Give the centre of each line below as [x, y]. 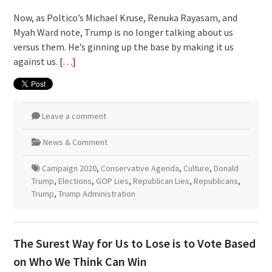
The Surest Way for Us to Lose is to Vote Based [134, 243]
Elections [75, 181]
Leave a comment [74, 116]
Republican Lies [161, 181]
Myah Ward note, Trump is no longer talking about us [123, 32]
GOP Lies [112, 181]
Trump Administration [97, 193]
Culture [196, 168]
